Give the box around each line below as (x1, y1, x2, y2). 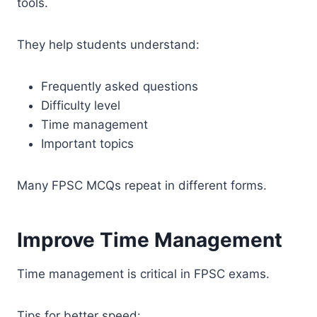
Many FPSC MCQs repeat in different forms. (17, 178, 267, 192)
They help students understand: (17, 37, 200, 52)
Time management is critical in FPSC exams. (17, 266, 270, 281)
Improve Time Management (17, 227, 282, 252)
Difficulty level (41, 98, 120, 113)
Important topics (41, 136, 134, 151)
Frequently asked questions (41, 79, 198, 93)
